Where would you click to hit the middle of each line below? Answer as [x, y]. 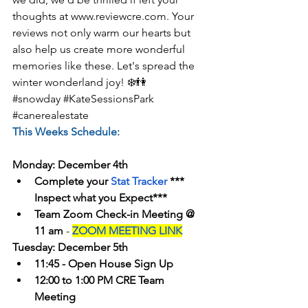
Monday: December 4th [70, 165]
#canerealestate [51, 115]
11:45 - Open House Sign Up [104, 264]
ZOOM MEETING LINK [127, 231]
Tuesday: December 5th [70, 247]
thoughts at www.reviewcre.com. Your [104, 16]
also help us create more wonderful [100, 49]
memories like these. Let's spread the [105, 66]
